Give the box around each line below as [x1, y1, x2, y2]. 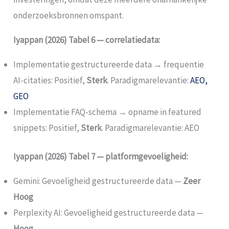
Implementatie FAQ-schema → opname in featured [13, 106, 202, 118]
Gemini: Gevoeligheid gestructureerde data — [13, 175, 184, 187]
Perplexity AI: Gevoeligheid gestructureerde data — [13, 207, 204, 219]
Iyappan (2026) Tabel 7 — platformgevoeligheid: [13, 151, 189, 163]
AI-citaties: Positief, [13, 74, 87, 86]
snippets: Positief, [13, 122, 81, 133]
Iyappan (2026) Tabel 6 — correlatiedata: [13, 34, 161, 45]
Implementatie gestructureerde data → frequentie [13, 58, 204, 70]
